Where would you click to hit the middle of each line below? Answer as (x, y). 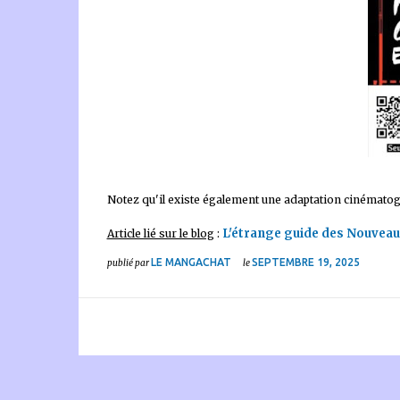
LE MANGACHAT (191, 262)
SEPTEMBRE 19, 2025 (305, 262)
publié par (129, 263)
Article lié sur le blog (160, 233)
